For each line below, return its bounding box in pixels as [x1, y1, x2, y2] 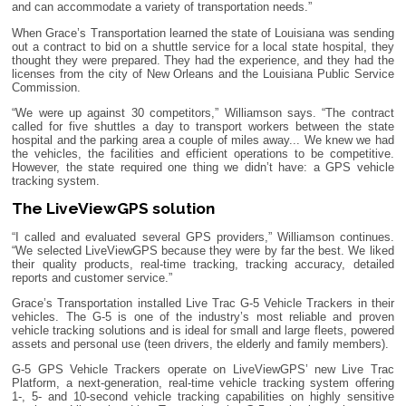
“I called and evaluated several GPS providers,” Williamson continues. [12, 229, 394, 244]
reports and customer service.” [12, 270, 173, 285]
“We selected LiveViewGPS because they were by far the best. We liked [12, 243, 394, 257]
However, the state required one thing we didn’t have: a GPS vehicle [12, 159, 394, 174]
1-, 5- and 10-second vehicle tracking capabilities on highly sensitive [12, 390, 394, 404]
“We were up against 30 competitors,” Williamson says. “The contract [12, 105, 394, 120]
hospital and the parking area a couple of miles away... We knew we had [12, 132, 394, 147]
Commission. [12, 80, 82, 94]
